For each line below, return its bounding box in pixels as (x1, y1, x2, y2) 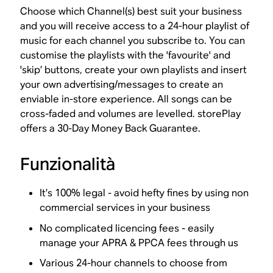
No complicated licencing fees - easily (40, 221, 214, 235)
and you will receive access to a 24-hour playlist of (20, 19, 250, 33)
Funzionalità (20, 153, 116, 175)
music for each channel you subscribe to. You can (20, 34, 246, 48)
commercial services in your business (40, 201, 211, 214)
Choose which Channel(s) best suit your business (20, 5, 243, 18)
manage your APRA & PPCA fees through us (40, 236, 239, 249)
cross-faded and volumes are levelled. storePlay (20, 107, 241, 121)
